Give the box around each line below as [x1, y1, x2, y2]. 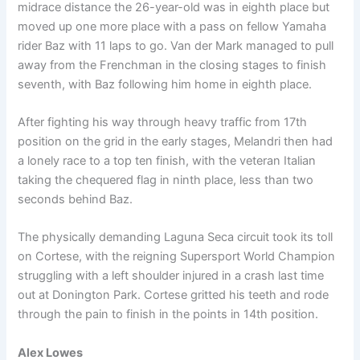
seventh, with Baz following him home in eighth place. [18, 76, 313, 92]
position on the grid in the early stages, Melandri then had [18, 134, 333, 149]
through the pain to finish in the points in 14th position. [18, 307, 319, 322]
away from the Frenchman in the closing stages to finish [18, 57, 327, 72]
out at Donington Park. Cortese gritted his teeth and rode [18, 288, 329, 303]
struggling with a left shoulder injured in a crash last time [18, 268, 325, 284]
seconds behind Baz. [18, 192, 133, 207]
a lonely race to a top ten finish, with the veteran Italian [18, 153, 317, 169]
